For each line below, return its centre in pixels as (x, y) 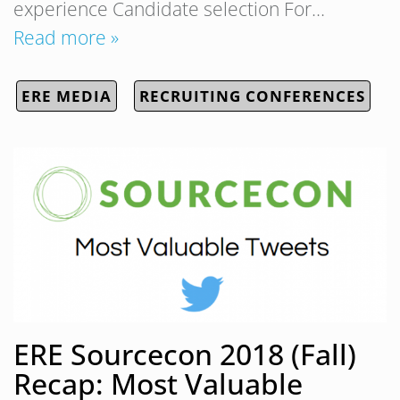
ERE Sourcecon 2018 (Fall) (185, 354)
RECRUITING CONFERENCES (252, 96)
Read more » (66, 37)
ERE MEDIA (67, 96)
